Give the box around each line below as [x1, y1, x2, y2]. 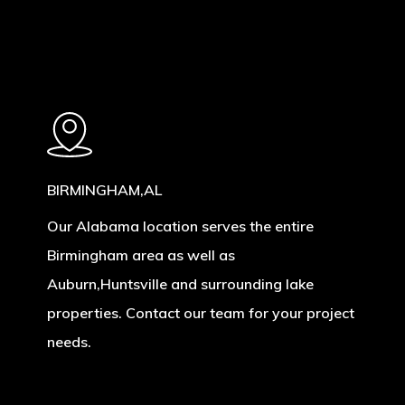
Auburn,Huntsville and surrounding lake [46, 274, 314, 293]
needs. [46, 332, 91, 351]
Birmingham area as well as [46, 245, 235, 264]
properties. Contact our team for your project [46, 303, 354, 322]
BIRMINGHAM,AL [46, 180, 162, 199]
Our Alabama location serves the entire [46, 216, 314, 235]
